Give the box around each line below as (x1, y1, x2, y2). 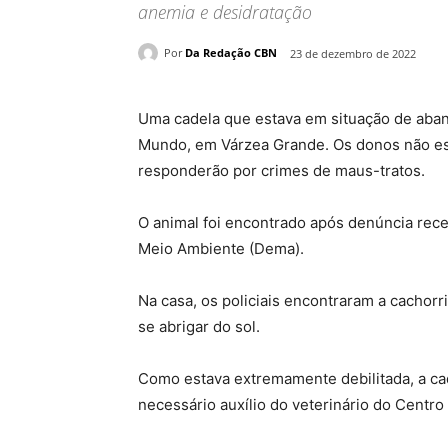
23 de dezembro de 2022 (290, 45, 416, 61)
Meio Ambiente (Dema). (138, 238, 304, 258)
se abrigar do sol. (138, 316, 260, 336)
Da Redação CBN (185, 45, 277, 61)
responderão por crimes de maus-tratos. (138, 160, 425, 180)
